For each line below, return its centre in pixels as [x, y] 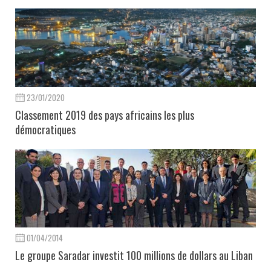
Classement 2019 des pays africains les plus [105, 115]
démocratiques [45, 129]
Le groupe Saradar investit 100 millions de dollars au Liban [134, 255]
